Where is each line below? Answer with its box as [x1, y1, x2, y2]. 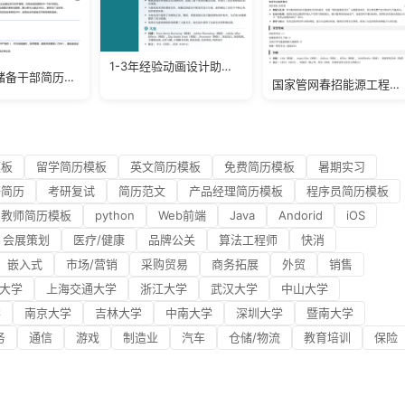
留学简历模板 [36, 159, 107, 174]
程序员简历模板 [306, 184, 389, 199]
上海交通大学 [46, 281, 117, 297]
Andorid [278, 208, 323, 223]
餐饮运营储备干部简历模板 [64, 69, 75, 84]
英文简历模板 [130, 159, 201, 174]
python [95, 208, 135, 223]
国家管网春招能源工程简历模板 [389, 77, 400, 92]
